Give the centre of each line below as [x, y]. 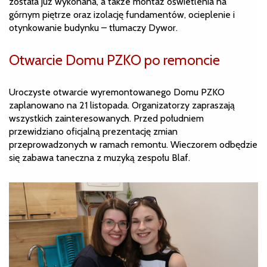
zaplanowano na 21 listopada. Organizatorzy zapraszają [122, 105]
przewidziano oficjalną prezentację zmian [93, 131]
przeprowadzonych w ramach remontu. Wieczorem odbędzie [133, 144]
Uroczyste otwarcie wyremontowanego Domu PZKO [117, 92]
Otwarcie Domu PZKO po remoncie [114, 60]
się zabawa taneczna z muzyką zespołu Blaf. [100, 157]
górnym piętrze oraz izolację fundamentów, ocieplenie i [122, 14]
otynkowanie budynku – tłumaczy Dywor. [93, 27]
